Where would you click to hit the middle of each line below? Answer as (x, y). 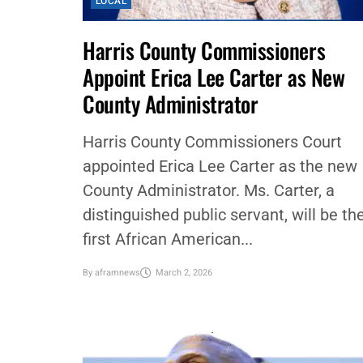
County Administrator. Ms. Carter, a (209, 190)
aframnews (117, 273)
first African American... (168, 239)
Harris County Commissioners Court (212, 142)
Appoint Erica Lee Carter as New (214, 77)
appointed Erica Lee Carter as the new (220, 166)
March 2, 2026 (184, 273)
